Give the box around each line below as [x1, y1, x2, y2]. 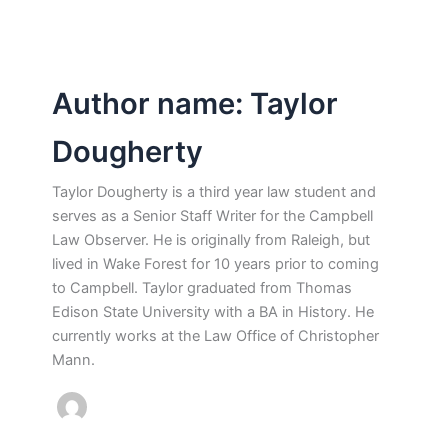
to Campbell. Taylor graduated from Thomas [51, 279, 352, 298]
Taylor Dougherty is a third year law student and [51, 183, 376, 202]
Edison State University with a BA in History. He [51, 303, 374, 322]
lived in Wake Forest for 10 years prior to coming [51, 255, 379, 274]
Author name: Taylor [51, 86, 338, 122]
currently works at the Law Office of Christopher [51, 327, 379, 346]
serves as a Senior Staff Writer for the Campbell [51, 207, 373, 226]
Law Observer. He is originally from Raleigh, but [51, 231, 370, 250]
